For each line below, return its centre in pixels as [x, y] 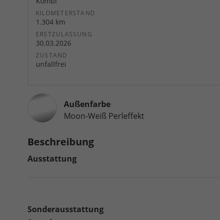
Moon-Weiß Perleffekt [104, 116]
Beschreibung [61, 142]
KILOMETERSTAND [66, 13]
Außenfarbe [87, 104]
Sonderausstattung [66, 209]
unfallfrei [51, 64]
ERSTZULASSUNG [64, 34]
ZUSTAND [52, 55]
